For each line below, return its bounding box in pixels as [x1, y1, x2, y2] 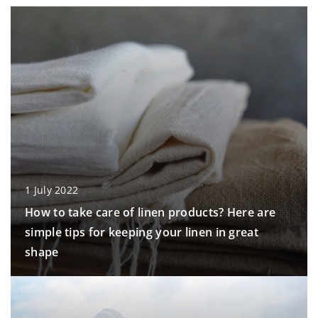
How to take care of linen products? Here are [25, 204, 276, 221]
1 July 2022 [25, 183, 79, 197]
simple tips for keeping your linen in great [25, 224, 258, 241]
